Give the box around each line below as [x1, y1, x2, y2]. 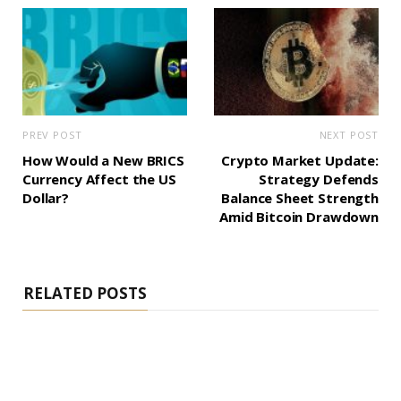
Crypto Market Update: [221, 151, 379, 170]
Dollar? [22, 189, 69, 208]
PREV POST [22, 128, 82, 142]
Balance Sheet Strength [221, 189, 379, 208]
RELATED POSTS [23, 283, 147, 304]
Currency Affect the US [22, 170, 176, 189]
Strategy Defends [259, 170, 379, 189]
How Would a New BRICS [22, 151, 184, 170]
